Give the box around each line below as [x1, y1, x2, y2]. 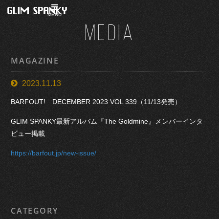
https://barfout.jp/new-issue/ [11, 149, 97, 157]
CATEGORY [11, 205, 58, 217]
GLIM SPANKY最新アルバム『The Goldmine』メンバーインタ [11, 117, 203, 125]
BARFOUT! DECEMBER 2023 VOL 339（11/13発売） [11, 98, 182, 106]
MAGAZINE [11, 55, 59, 66]
